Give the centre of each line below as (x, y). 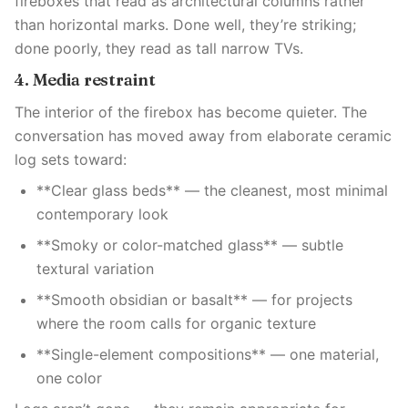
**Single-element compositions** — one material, (208, 354)
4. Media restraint (85, 80)
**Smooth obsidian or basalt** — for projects (194, 300)
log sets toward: (71, 159)
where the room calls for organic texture (176, 323)
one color (69, 378)
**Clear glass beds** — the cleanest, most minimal (212, 190)
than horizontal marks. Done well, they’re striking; (185, 25)
